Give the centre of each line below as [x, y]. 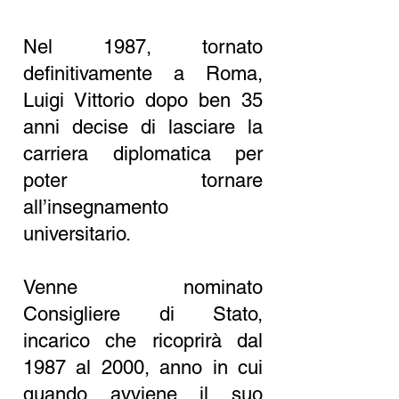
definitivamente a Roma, [143, 73]
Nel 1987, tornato [143, 47]
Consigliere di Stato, [143, 314]
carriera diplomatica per [143, 154]
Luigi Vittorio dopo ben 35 [143, 100]
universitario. [77, 234]
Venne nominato [143, 287]
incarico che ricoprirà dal [143, 341]
